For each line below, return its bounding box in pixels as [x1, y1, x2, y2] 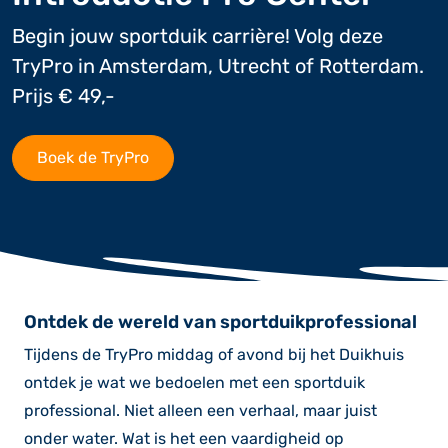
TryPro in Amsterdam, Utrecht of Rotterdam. [12, 54, 424, 78]
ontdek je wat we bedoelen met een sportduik [24, 373, 365, 392]
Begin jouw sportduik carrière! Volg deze [12, 24, 383, 48]
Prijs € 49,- [12, 84, 115, 108]
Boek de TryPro [37, 148, 149, 167]
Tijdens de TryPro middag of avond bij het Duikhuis [24, 345, 404, 364]
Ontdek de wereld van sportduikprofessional [24, 311, 417, 333]
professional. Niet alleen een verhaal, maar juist [24, 401, 377, 420]
